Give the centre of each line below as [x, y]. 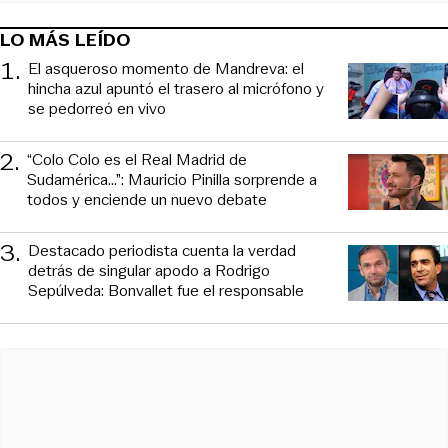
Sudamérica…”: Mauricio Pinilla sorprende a [172, 179]
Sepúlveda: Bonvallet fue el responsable [166, 290]
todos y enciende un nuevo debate [147, 199]
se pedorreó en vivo [97, 108]
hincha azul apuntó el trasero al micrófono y [176, 88]
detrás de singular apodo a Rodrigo [149, 270]
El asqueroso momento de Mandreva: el [166, 68]
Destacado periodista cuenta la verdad [162, 250]
